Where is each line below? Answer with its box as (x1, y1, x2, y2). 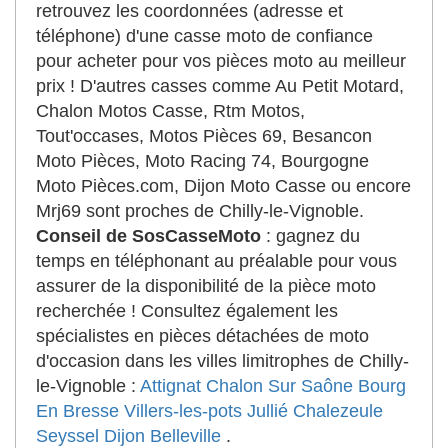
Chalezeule (293, 401, 383, 421)
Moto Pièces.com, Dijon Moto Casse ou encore (36, 176, 411, 196)
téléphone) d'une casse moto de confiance (36, 26, 373, 46)
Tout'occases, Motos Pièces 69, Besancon (36, 126, 372, 146)
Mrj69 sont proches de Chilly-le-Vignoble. (36, 201, 364, 221)
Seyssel (36, 426, 99, 446)
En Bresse (36, 401, 119, 421)
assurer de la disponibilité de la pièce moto (36, 276, 376, 296)
